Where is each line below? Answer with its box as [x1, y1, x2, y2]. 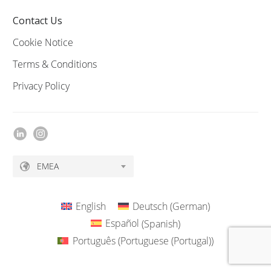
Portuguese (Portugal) [120, 234, 211, 248]
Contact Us [13, 13, 62, 27]
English [76, 199, 106, 213]
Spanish [144, 217, 178, 230]
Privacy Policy [13, 79, 70, 93]
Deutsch [132, 199, 168, 213]
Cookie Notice [13, 35, 73, 49]
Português [72, 234, 116, 248]
